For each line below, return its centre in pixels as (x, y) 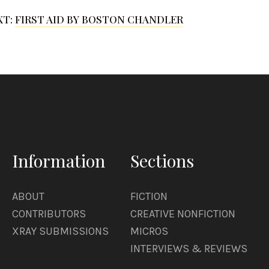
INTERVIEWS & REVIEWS (189, 249)
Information (59, 161)
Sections (162, 161)
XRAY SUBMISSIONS (60, 231)
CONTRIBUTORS (49, 214)
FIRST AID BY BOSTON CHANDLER (99, 20)
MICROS (149, 231)
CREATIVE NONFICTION (183, 214)
